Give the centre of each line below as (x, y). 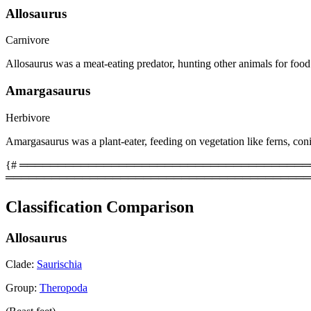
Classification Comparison (100, 207)
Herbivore (28, 117)
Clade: (21, 264)
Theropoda (64, 288)
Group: (23, 288)
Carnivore (27, 40)
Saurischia (59, 264)
